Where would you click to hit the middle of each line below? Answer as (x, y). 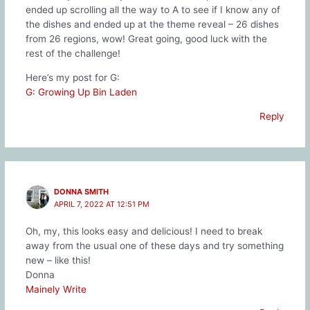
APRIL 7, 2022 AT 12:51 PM (102, 204)
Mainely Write (56, 289)
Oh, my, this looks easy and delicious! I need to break (144, 231)
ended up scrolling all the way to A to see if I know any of (153, 10)
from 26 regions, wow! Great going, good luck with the (146, 39)
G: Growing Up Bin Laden (81, 92)
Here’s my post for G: (72, 77)
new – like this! (58, 260)
